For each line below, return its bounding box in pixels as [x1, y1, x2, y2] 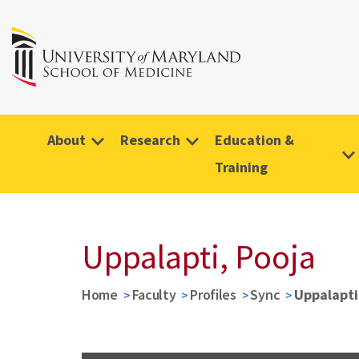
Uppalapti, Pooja [82, 236, 316, 277]
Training [215, 158, 268, 176]
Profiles [190, 285, 236, 304]
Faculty [131, 285, 176, 304]
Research [120, 131, 180, 149]
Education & [215, 131, 294, 149]
